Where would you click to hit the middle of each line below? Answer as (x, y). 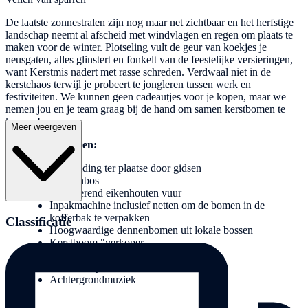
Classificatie (38, 222)
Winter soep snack (89, 267)
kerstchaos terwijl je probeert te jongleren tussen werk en (128, 85)
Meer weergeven (44, 127)
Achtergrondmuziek (93, 280)
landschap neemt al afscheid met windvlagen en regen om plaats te (149, 35)
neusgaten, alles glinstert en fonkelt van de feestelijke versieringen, (149, 60)
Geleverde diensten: (51, 145)
